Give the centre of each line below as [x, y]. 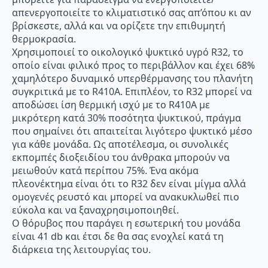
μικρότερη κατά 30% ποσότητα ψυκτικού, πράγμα [127, 118]
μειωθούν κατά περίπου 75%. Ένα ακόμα [105, 170]
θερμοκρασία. [44, 39]
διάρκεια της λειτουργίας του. [81, 249]
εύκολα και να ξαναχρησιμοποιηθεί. [95, 210]
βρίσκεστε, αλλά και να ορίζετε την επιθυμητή [119, 25]
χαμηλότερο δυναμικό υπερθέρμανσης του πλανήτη [133, 78]
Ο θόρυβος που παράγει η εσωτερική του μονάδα [126, 223]
